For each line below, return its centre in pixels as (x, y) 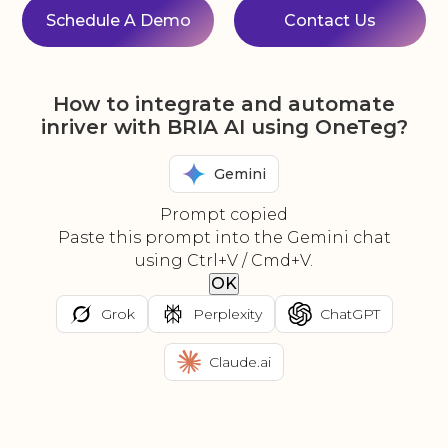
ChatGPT (349, 313)
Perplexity (227, 313)
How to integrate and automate (224, 104)
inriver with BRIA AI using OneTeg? (224, 127)
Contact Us (330, 21)
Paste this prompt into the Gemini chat (224, 238)
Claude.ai (240, 361)
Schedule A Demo (118, 21)
